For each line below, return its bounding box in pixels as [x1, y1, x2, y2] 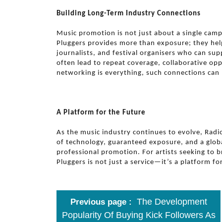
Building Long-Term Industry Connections [56, 10, 201, 17]
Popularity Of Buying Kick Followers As [61, 210, 216, 220]
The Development [136, 197, 207, 207]
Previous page [70, 197, 126, 207]
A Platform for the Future [56, 109, 146, 116]
